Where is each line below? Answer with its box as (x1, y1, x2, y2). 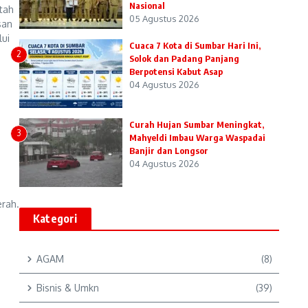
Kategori (33, 212, 78, 225)
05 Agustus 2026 (129, 13, 199, 24)
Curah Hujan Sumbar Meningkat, (129, 119, 264, 130)
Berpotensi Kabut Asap (129, 66, 223, 77)
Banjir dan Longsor (129, 145, 208, 156)
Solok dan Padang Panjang (129, 53, 239, 64)
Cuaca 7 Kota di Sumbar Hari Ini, (129, 40, 261, 51)
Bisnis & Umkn (36, 282, 99, 294)
